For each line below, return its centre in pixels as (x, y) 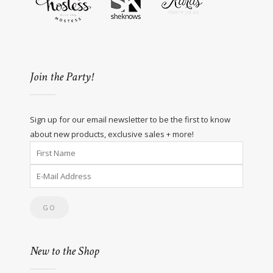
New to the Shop (65, 251)
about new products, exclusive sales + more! (112, 134)
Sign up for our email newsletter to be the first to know (130, 119)
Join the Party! (62, 76)
